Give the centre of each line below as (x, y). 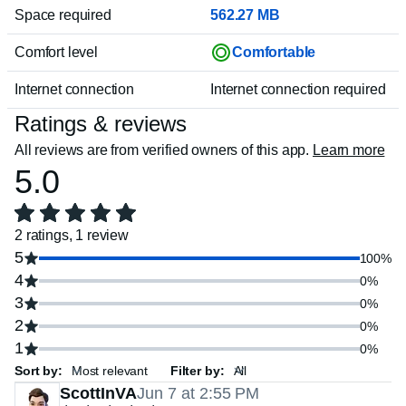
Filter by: (197, 371)
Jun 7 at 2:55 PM (198, 393)
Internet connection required (298, 89)
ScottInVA (98, 393)
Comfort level (56, 52)
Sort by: (39, 371)
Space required (63, 15)
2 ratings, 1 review (72, 235)
